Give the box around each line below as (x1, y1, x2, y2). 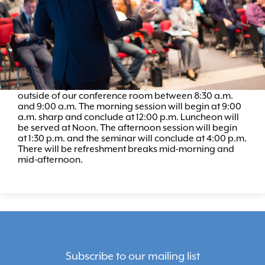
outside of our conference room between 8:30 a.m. (18, 90, 233, 101)
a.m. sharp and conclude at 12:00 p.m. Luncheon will (18, 111, 239, 122)
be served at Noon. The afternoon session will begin (18, 122, 237, 133)
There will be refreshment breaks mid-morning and (18, 143, 234, 154)
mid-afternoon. (18, 154, 83, 165)
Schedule (18, 51, 77, 67)
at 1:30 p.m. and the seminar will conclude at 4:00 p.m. (18, 132, 247, 144)
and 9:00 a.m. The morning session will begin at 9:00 (18, 101, 241, 112)
